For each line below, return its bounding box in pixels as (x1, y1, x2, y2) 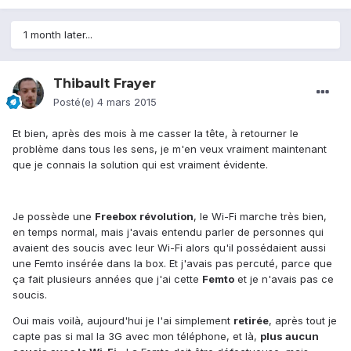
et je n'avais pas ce (234, 273, 334, 286)
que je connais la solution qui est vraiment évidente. (13, 158, 268, 172)
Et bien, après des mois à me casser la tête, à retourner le (13, 127, 299, 140)
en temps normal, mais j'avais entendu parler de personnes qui (13, 226, 324, 239)
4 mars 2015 (97, 96, 157, 109)
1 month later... (24, 28, 92, 42)
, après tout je (269, 314, 337, 327)
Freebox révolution (95, 210, 194, 223)
